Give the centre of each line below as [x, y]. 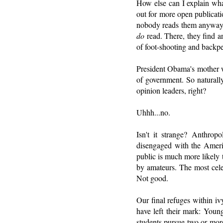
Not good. [152, 178]
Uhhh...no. [153, 112]
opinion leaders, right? [171, 90]
